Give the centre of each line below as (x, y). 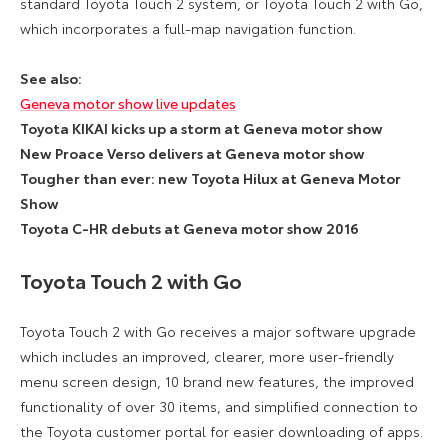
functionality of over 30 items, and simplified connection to (219, 405)
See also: (51, 77)
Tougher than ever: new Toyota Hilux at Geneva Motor (210, 177)
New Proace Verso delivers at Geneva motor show (192, 152)
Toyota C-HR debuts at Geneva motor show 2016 (189, 227)
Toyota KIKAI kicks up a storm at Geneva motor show (201, 127)
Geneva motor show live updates (128, 102)
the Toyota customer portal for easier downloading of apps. (221, 430)
